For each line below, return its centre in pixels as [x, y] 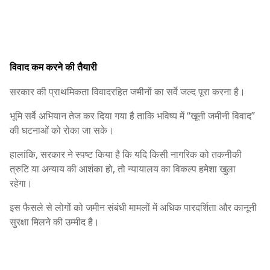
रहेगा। [21, 184]
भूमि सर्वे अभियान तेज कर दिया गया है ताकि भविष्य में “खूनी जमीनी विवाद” [132, 116]
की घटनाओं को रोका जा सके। [62, 130]
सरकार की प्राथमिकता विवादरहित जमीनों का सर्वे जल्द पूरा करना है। [127, 92]
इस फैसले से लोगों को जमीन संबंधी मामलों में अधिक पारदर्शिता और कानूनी [133, 208]
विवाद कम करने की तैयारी [53, 67]
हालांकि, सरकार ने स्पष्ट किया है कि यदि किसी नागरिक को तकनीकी [126, 155]
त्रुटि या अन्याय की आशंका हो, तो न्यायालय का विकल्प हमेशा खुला [123, 169]
